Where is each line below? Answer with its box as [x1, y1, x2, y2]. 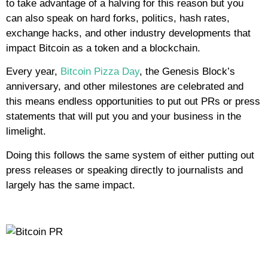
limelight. [6, 126, 49, 138]
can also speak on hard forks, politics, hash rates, [6, 12, 230, 24]
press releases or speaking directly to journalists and [6, 164, 243, 176]
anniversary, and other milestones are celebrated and [6, 81, 243, 93]
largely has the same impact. [6, 179, 135, 191]
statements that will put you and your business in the [6, 111, 241, 123]
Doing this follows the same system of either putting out [6, 149, 254, 161]
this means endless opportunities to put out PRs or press [6, 96, 260, 108]
